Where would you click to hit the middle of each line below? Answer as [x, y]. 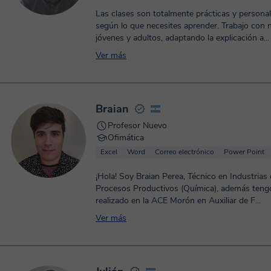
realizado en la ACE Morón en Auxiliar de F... [178, 201]
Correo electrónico [184, 152]
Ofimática [126, 138]
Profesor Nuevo [137, 126]
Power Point [244, 152]
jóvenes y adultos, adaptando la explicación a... [182, 38]
